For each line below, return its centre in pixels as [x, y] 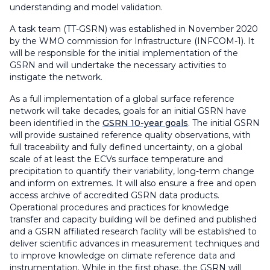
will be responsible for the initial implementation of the [124, 53]
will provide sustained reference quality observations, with [130, 135]
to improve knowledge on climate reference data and [122, 256]
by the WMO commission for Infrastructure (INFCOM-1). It [132, 41]
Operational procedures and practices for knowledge [119, 207]
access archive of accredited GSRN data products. [115, 195]
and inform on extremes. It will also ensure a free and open [133, 183]
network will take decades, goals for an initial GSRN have [128, 111]
